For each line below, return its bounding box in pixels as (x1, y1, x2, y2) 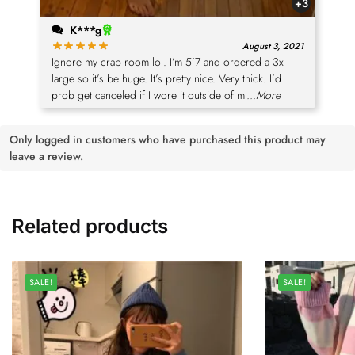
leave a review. (10, 148, 83, 165)
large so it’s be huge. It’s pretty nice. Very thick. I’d (52, 71, 281, 87)
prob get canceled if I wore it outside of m (52, 87, 245, 104)
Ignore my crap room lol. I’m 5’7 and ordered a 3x (52, 54, 284, 71)
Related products (12, 215, 168, 239)
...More (246, 87, 281, 104)
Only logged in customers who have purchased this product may (10, 132, 326, 148)
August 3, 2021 (242, 39, 303, 52)
